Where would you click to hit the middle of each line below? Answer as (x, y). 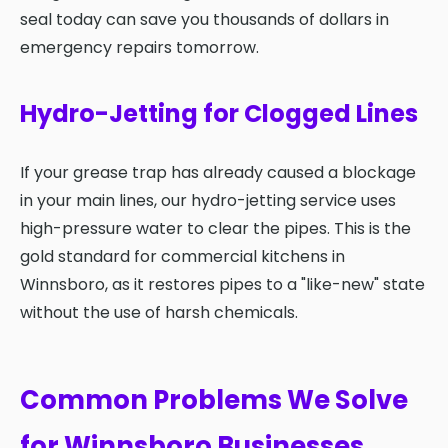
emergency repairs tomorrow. (139, 48)
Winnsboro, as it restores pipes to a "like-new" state (222, 285)
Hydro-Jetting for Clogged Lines (219, 114)
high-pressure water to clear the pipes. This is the (215, 229)
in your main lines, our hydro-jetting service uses (208, 201)
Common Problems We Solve (214, 400)
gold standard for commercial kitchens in (182, 257)
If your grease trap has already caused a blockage (218, 173)
